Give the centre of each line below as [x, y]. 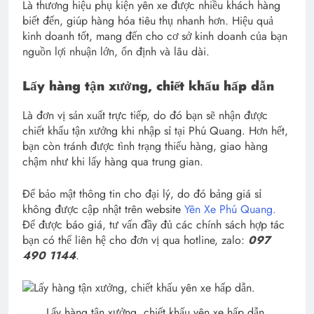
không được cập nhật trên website [103, 210]
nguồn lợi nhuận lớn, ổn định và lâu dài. [116, 51]
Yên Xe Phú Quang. [230, 210]
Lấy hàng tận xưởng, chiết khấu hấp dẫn [148, 86]
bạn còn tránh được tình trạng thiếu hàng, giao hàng [145, 146]
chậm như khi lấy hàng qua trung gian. [113, 162]
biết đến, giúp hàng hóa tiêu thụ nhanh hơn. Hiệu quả [148, 20]
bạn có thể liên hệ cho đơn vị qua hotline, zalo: [135, 240]
